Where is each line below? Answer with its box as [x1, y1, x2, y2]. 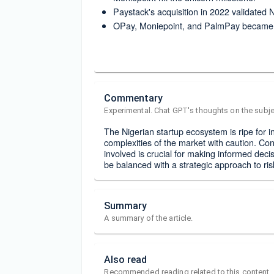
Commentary [104, 92, 163, 105]
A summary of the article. [104, 213, 193, 223]
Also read [104, 254, 147, 266]
